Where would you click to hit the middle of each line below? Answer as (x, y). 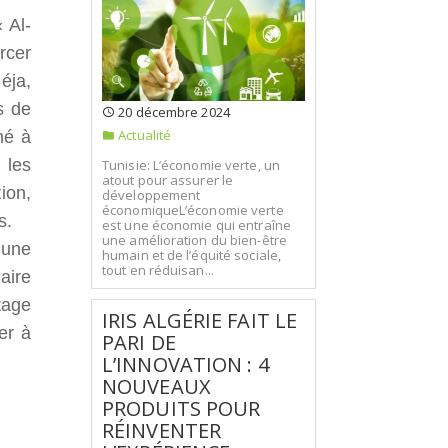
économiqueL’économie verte (193, 210)
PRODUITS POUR (181, 408)
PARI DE (139, 342)
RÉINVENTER (161, 430)
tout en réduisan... (158, 270)
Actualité (143, 134)
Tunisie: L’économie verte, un (191, 165)
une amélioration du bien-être (194, 240)
